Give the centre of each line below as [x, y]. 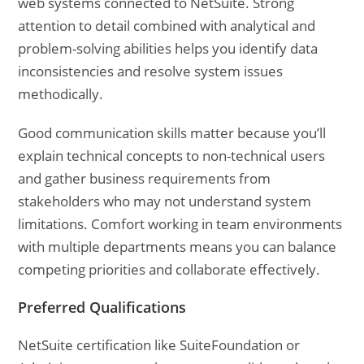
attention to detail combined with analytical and [167, 26]
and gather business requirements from [145, 178]
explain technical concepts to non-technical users [172, 156]
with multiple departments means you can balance [178, 247]
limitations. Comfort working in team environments [180, 224]
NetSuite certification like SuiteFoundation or [159, 345]
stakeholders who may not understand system [165, 201]
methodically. [61, 94]
